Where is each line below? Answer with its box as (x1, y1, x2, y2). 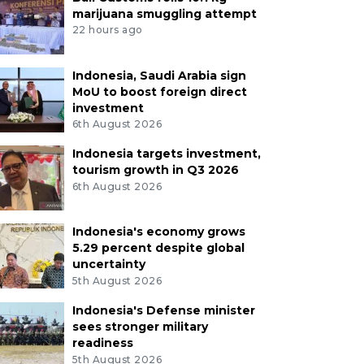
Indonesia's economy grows (71, 224, 245, 240)
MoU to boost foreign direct (71, 84, 247, 99)
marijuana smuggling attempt (71, 6, 257, 21)
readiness (71, 336, 133, 351)
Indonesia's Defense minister (71, 303, 255, 318)
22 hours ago (71, 24, 143, 37)
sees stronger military (71, 319, 208, 335)
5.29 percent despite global (71, 240, 245, 256)
